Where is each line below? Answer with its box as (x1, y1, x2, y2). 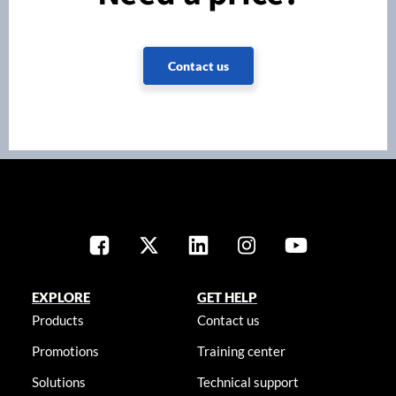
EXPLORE (31, 289, 90, 306)
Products (31, 312, 84, 329)
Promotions (31, 343, 99, 360)
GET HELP (197, 289, 258, 306)
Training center (197, 343, 286, 360)
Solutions (31, 374, 86, 391)
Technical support (197, 374, 300, 391)
